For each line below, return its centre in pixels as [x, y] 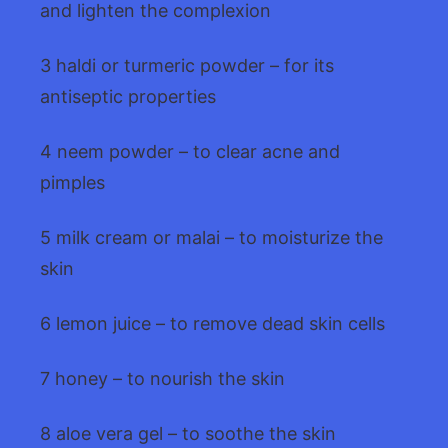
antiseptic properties [128, 96]
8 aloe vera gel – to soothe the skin [188, 433]
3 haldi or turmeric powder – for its [187, 65]
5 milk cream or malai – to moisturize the [211, 237]
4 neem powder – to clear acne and [190, 151]
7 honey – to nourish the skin [162, 378]
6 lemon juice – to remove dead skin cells [212, 323]
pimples [72, 182]
